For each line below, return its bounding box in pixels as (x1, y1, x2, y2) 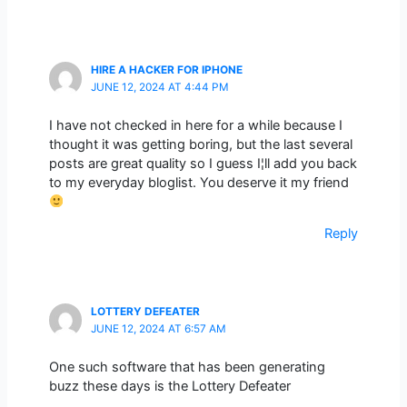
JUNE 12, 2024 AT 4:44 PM (90, 81, 229, 94)
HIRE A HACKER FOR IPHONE (90, 64, 243, 77)
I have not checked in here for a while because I (48, 116, 342, 134)
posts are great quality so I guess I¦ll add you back (48, 154, 357, 172)
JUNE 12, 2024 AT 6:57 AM (90, 323, 226, 336)
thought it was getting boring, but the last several (48, 135, 352, 153)
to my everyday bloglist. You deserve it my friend (48, 174, 349, 191)
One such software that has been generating (48, 358, 325, 375)
